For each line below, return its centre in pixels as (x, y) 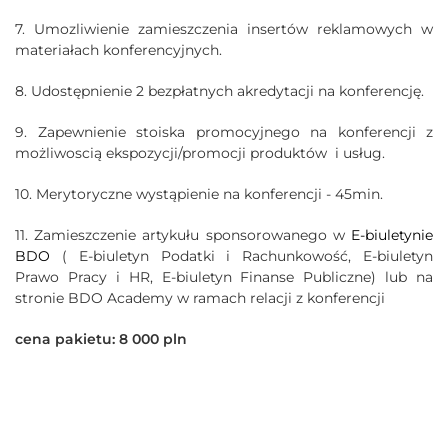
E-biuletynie (392, 234)
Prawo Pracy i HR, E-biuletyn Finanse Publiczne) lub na (224, 276)
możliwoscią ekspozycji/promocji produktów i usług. (200, 152)
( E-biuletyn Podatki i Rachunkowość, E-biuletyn (241, 255)
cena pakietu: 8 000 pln (101, 338)
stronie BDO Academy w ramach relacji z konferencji (200, 297)
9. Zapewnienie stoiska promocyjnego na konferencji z (224, 131)
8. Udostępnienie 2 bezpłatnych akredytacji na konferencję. (219, 90)
